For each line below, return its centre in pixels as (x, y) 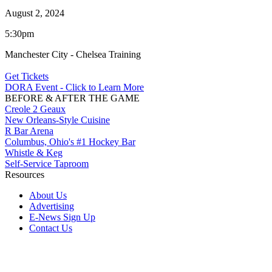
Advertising (52, 206)
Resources (25, 174)
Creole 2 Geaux (35, 109)
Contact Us (51, 228)
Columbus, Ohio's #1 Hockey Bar (70, 141)
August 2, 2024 (35, 13)
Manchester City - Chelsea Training (73, 54)
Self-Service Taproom (47, 163)
